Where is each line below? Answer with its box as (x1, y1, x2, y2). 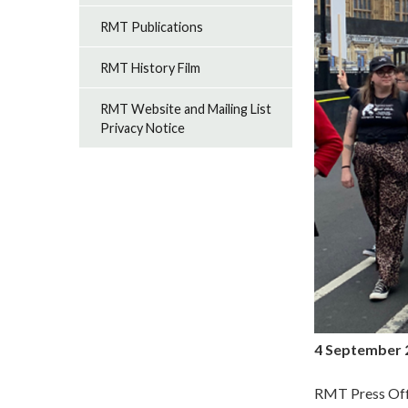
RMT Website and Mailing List (100, 100, 272, 117)
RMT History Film (100, 59, 201, 76)
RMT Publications (100, 18, 204, 35)
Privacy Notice (100, 119, 186, 136)
